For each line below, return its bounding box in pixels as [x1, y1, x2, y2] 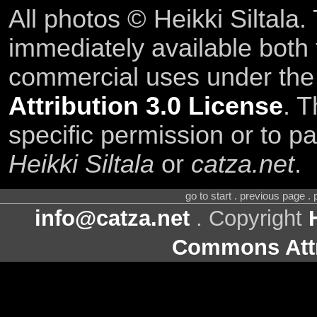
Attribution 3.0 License [8, 91, 283, 120]
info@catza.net [35, 206, 190, 231]
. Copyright [190, 206, 309, 231]
